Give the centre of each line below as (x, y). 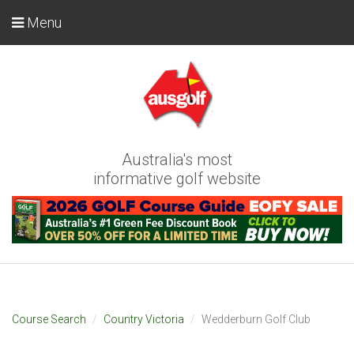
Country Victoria (144, 319)
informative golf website (177, 179)
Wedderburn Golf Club (256, 319)
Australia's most (177, 160)
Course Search (49, 319)
